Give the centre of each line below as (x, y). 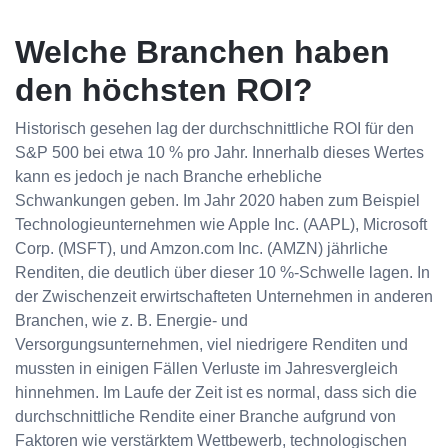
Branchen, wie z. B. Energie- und (131, 321)
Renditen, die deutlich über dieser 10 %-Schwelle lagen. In (222, 273)
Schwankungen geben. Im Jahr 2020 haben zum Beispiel (217, 201)
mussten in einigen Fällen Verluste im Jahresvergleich (206, 369)
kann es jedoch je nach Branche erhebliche (168, 177)
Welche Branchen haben (202, 52)
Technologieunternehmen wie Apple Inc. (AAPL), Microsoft (221, 225)
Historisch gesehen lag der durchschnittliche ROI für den (214, 129)
